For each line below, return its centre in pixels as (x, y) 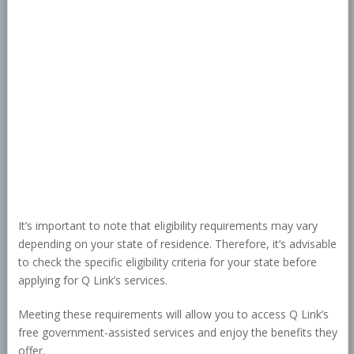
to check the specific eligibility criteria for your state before (167, 262)
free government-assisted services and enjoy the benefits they (177, 333)
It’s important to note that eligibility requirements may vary (168, 226)
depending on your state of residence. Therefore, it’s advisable (177, 244)
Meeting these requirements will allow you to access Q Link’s (173, 314)
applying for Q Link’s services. (92, 281)
